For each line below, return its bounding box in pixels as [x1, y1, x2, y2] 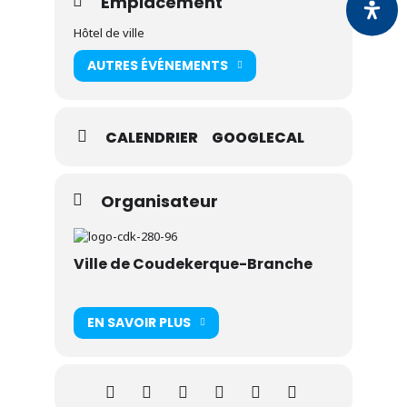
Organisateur [101, 189, 218, 213]
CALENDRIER [105, 126, 198, 148]
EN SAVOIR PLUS [87, 313, 191, 333]
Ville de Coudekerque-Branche [74, 253, 313, 274]
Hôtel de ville [74, 24, 144, 41]
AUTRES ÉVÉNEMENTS [87, 56, 228, 75]
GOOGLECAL [212, 126, 304, 148]
